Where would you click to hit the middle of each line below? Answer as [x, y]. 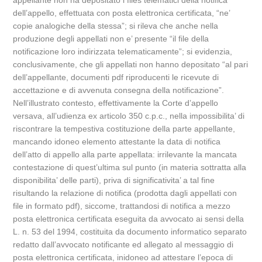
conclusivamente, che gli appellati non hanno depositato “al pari [131, 64]
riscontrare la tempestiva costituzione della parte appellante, [124, 129]
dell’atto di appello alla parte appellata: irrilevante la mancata [125, 154]
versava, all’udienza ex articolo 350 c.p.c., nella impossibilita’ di [129, 116]
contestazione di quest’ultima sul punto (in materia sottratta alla [130, 167]
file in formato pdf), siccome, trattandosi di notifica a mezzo [122, 206]
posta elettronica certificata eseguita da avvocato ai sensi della [129, 219]
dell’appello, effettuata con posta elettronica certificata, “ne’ [122, 13]
